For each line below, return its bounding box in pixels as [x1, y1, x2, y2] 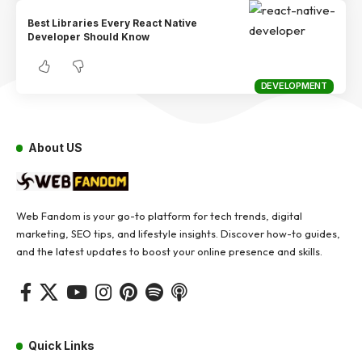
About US [28, 140, 83, 154]
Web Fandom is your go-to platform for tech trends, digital [16, 208, 302, 222]
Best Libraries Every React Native [27, 17, 198, 30]
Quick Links [28, 338, 95, 352]
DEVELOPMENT [260, 80, 327, 92]
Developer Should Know [27, 31, 150, 44]
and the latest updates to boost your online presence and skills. [16, 244, 322, 258]
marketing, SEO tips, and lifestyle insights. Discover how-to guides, [16, 226, 340, 240]
